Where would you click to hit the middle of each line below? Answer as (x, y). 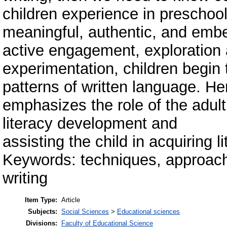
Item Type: (41, 200)
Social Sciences (85, 212)
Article (71, 200)
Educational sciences (148, 212)
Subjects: (43, 212)
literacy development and (90, 123)
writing (25, 178)
